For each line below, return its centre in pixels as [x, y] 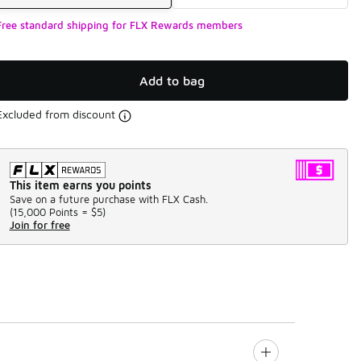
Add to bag [172, 81]
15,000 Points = [50, 212]
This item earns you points [80, 185]
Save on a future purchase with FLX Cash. [108, 199]
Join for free [39, 224]
